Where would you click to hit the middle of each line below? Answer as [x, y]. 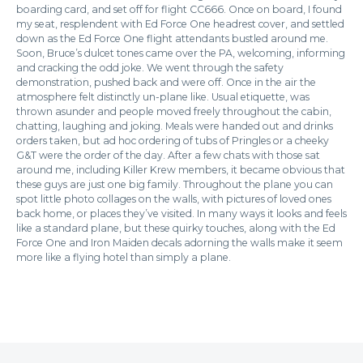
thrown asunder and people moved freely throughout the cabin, [174, 111]
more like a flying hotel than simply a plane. [124, 257]
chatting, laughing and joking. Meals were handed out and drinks [175, 126]
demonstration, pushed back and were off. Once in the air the [166, 82]
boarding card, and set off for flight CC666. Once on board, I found [179, 9]
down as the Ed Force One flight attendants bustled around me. [172, 38]
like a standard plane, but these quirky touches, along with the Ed [176, 228]
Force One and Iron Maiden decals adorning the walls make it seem [179, 243]
